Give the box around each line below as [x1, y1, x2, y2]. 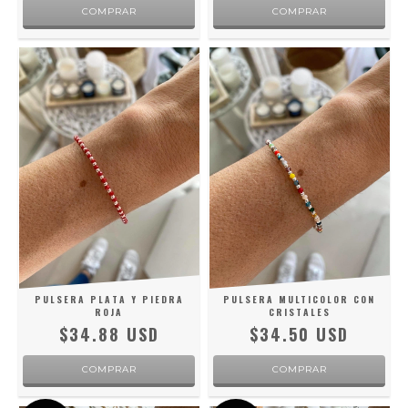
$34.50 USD [250, 322, 349, 347]
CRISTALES [268, 305, 331, 320]
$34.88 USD [58, 322, 159, 347]
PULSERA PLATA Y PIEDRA [34, 292, 184, 307]
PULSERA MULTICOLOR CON [223, 292, 375, 307]
